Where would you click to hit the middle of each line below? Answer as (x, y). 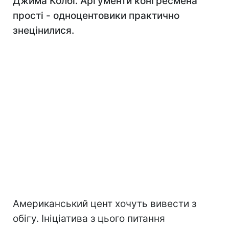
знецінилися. (43, 30)
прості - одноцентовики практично (96, 16)
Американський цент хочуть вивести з (105, 204)
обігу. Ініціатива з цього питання (89, 219)
